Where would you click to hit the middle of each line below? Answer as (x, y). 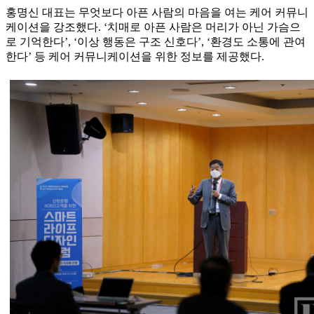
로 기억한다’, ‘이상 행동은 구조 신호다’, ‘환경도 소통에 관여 (156, 42)
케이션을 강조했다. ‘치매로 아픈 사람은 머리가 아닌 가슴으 (153, 27)
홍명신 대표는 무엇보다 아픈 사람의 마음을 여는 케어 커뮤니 (157, 13)
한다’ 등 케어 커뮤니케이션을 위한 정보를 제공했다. (135, 57)
